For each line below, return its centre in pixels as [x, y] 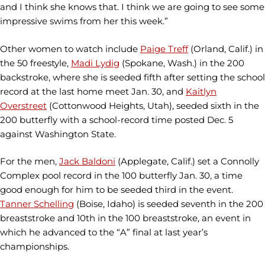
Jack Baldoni [87, 161]
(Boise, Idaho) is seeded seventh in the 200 [169, 204]
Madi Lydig [95, 63]
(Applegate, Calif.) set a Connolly [187, 161]
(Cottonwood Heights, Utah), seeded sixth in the [153, 105]
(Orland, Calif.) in [226, 49]
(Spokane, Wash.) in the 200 [182, 63]
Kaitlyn [201, 91]
